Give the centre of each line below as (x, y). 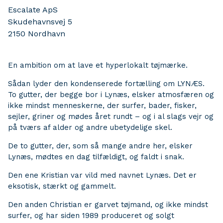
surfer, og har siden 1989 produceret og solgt (91, 215)
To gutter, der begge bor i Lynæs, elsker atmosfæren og (111, 94)
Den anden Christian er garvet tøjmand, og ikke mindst (108, 204)
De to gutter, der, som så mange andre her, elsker (100, 146)
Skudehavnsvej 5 (40, 21)
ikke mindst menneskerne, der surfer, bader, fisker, (102, 105)
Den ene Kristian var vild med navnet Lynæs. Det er (102, 175)
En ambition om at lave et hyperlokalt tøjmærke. (98, 65)
